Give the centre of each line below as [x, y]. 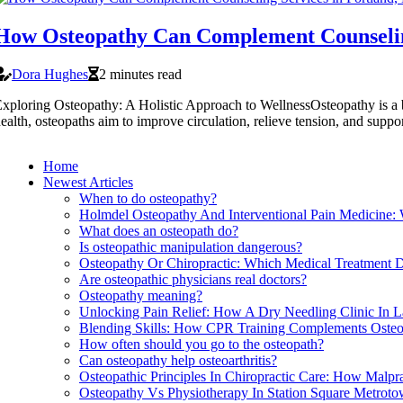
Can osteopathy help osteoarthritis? [178, 360]
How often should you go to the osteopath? [201, 344]
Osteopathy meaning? [141, 295]
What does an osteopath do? [159, 230]
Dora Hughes [50, 74]
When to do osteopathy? [148, 198]
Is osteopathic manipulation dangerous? [191, 246]
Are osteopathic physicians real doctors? [193, 279]
